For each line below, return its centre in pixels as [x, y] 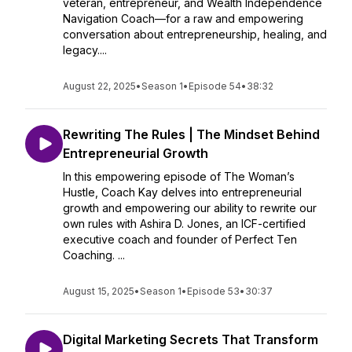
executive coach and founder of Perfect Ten [180, 239]
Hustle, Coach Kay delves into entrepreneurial [182, 192]
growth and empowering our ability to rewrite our [190, 208]
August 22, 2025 [99, 86]
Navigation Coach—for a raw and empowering [183, 18]
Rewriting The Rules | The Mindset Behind [191, 134]
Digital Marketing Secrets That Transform [191, 339]
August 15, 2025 [99, 291]
